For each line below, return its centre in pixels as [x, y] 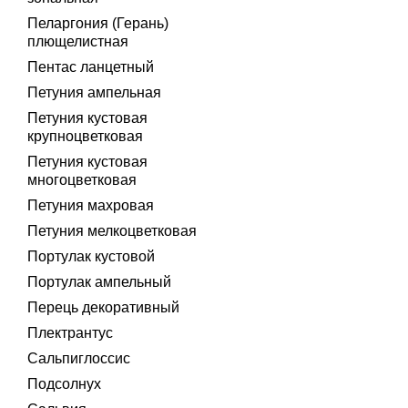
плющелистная [78, 41]
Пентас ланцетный [91, 67]
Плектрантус [70, 333]
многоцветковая [82, 180]
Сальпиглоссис [79, 358]
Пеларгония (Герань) [98, 23]
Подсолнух [64, 384]
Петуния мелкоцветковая [112, 231]
